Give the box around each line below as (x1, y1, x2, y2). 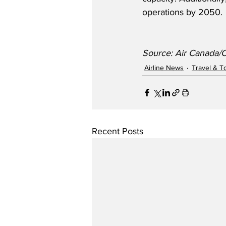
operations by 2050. (142, 7, 225, 17)
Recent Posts (92, 126, 143, 136)
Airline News (144, 63, 184, 72)
